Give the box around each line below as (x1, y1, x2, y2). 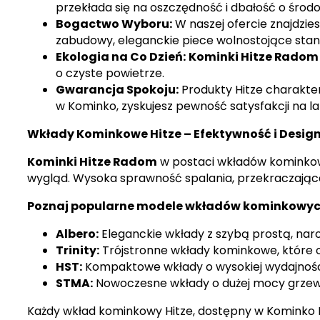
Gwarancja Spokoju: (55, 81, 179, 99)
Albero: (55, 225, 99, 242)
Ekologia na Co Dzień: (55, 49, 186, 66)
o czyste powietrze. (55, 65, 164, 82)
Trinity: (55, 241, 99, 259)
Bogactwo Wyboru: (55, 16, 172, 33)
